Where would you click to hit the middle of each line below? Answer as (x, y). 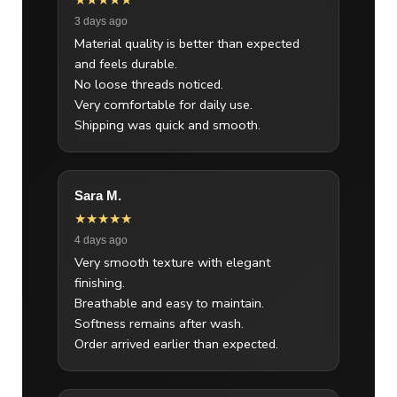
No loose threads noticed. (149, 85)
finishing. (100, 283)
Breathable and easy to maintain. (169, 304)
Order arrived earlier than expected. (176, 344)
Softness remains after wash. (159, 324)
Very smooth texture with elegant (172, 263)
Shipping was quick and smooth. (167, 125)
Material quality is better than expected (187, 44)
